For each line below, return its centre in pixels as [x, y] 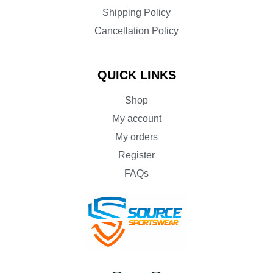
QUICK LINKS [136, 75]
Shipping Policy [136, 12]
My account [136, 118]
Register [136, 155]
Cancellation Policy [136, 30]
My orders [136, 136]
